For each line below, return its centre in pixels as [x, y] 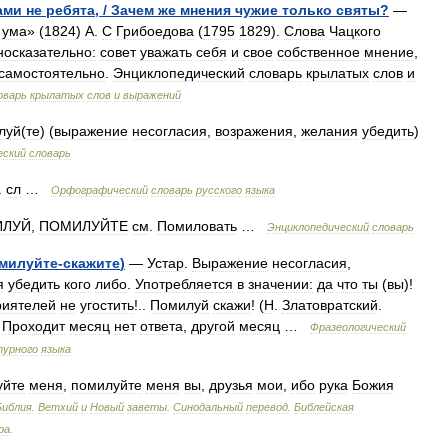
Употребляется [184, 284]
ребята [70, 10]
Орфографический [99, 190]
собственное [318, 52]
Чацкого [355, 31]
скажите [91, 263]
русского [219, 190]
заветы [147, 407]
